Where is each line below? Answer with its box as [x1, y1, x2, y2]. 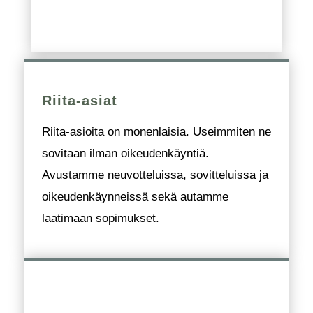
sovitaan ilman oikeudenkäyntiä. [42, 147, 209, 161]
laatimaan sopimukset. [42, 212, 159, 226]
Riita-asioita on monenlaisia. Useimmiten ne [42, 125, 271, 139]
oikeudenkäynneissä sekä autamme [42, 190, 228, 204]
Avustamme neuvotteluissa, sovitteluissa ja [42, 168, 268, 182]
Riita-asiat [42, 93, 117, 109]
